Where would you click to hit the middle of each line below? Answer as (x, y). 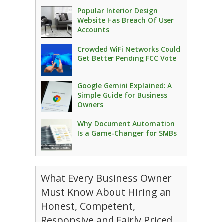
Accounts (93, 29)
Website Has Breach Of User (125, 20)
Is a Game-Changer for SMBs (127, 133)
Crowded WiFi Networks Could (129, 49)
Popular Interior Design (117, 11)
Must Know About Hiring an (106, 192)
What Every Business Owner (106, 178)
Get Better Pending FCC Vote (127, 58)
